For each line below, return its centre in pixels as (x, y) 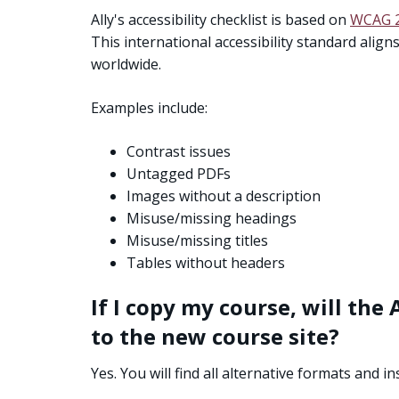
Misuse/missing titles (197, 241)
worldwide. (126, 65)
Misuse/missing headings (212, 219)
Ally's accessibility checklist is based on (220, 20)
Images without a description (224, 196)
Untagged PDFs (179, 174)
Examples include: (149, 108)
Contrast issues (179, 152)
